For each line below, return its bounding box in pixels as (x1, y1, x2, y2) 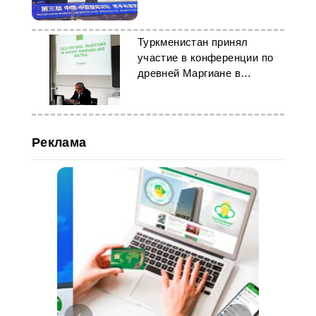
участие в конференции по (137, 51, 274, 63)
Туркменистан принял (137, 36, 248, 48)
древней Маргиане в (137, 67, 241, 79)
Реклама (31, 135, 87, 150)
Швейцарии (137, 83, 196, 95)
